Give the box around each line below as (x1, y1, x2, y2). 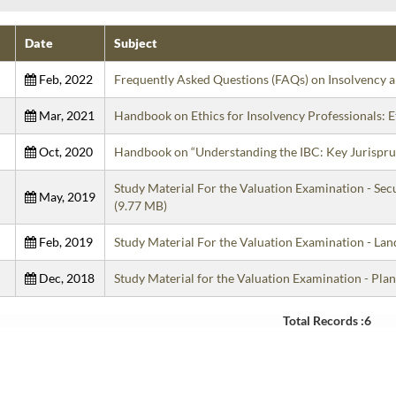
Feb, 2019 (35, 234, 93, 250)
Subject (113, 35, 157, 51)
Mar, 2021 (35, 108, 95, 124)
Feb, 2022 (35, 72, 93, 88)
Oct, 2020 (35, 144, 93, 160)
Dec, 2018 (35, 270, 95, 286)
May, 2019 (35, 189, 95, 205)
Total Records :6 (283, 313, 372, 329)
